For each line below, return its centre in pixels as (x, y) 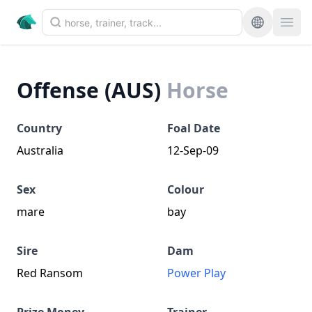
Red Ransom (50, 273)
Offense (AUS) (89, 90)
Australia (40, 150)
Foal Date (194, 128)
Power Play (196, 273)
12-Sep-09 (193, 150)
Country (39, 128)
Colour (186, 189)
